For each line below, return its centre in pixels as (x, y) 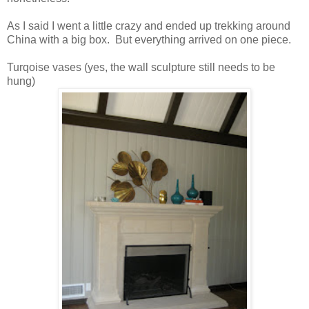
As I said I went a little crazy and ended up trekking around (149, 26)
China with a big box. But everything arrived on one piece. (149, 40)
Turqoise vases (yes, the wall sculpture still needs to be (141, 68)
